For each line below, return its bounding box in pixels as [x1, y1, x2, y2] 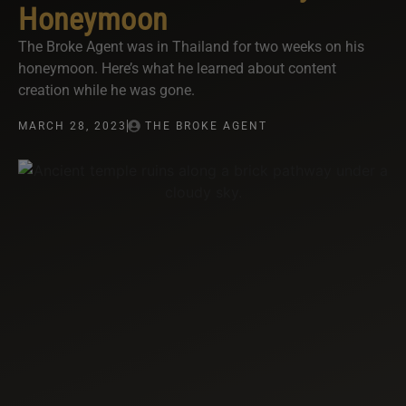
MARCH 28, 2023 [18, 120, 127, 133]
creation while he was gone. [18, 82, 195, 100]
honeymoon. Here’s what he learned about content [18, 60, 336, 78]
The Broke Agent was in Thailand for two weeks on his [18, 38, 364, 56]
